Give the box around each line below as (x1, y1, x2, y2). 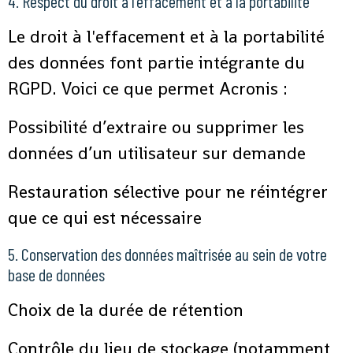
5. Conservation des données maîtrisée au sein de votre (8, 243, 327, 265)
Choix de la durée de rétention (8, 299, 243, 321)
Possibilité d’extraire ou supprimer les (8, 116, 304, 139)
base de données (8, 264, 105, 285)
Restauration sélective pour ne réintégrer (8, 180, 328, 203)
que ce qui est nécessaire (8, 206, 202, 229)
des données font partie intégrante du (8, 51, 305, 74)
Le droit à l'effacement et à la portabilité (8, 25, 325, 48)
